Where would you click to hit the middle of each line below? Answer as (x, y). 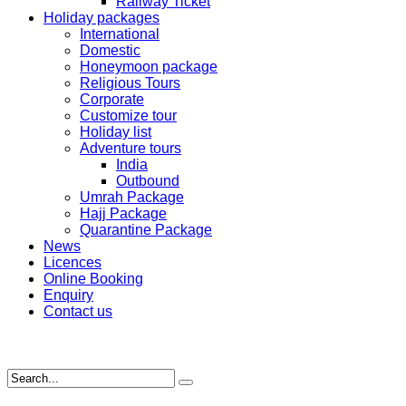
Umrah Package (132, 197)
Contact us (78, 311)
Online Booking (93, 279)
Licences (72, 262)
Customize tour (128, 116)
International (120, 34)
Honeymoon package (149, 67)
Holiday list (116, 132)
